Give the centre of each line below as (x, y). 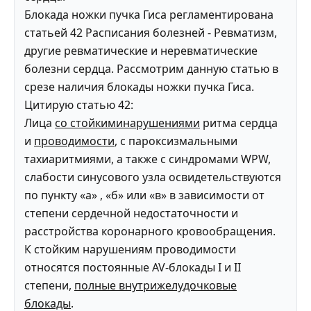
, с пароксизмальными (176, 141)
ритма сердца (239, 123)
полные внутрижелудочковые (155, 286)
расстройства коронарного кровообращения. (151, 232)
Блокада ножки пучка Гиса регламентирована (149, 15)
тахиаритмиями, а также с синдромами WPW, (148, 159)
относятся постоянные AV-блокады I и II (133, 268)
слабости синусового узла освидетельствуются (153, 177)
